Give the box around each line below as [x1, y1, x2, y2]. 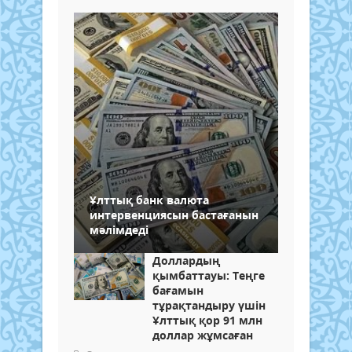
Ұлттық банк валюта [90, 192, 209, 207]
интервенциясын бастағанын [90, 207, 258, 222]
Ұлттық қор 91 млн [152, 312, 262, 328]
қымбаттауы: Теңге [152, 267, 265, 283]
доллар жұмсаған [152, 327, 253, 343]
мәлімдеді [90, 222, 148, 237]
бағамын [152, 282, 203, 298]
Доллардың [152, 252, 220, 268]
